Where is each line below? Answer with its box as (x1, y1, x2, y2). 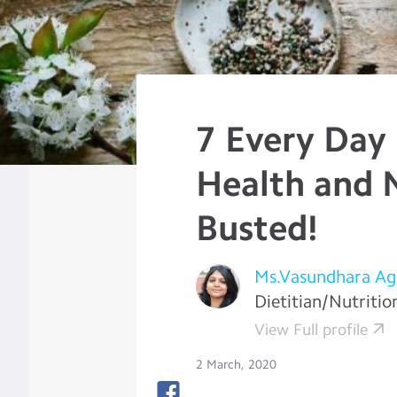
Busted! (196, 206, 319, 249)
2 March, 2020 (196, 357, 277, 372)
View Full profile (254, 320, 369, 339)
